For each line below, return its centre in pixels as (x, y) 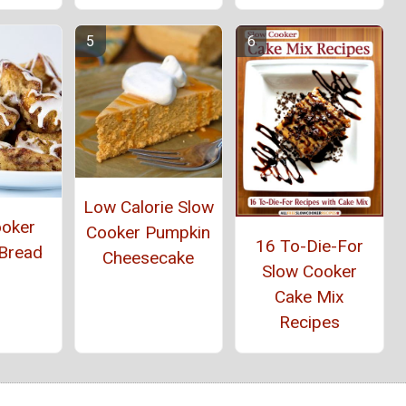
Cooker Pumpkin (149, 233)
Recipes (309, 322)
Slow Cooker (309, 271)
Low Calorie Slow (148, 208)
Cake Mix (309, 296)
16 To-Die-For (309, 246)
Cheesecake (149, 258)
